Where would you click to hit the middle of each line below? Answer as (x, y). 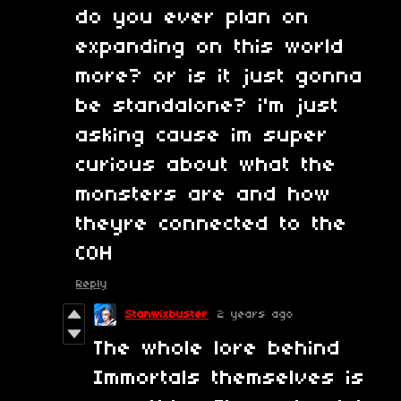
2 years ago (256, 315)
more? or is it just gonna (220, 77)
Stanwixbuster (167, 315)
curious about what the (206, 166)
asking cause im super (202, 137)
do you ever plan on (193, 18)
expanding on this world (210, 48)
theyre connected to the (212, 225)
